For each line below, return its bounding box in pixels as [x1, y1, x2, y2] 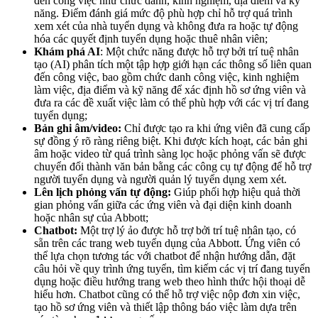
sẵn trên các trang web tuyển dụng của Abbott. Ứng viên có [34, 237, 300, 249]
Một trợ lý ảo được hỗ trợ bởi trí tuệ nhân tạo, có [77, 224, 296, 236]
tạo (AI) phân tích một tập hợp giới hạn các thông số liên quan [34, 58, 312, 70]
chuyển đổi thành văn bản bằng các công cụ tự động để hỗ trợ [34, 160, 311, 172]
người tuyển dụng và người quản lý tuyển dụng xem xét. [34, 173, 287, 185]
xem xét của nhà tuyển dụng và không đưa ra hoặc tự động [34, 20, 298, 32]
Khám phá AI [34, 45, 100, 57]
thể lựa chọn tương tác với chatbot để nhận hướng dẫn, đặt [34, 250, 295, 262]
